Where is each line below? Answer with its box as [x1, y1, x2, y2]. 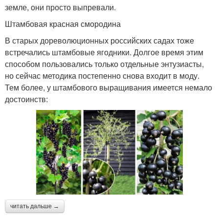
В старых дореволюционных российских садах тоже [5, 35, 194, 46]
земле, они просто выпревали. [5, 1, 116, 13]
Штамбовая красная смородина [5, 18, 121, 30]
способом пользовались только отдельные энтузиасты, [5, 58, 204, 70]
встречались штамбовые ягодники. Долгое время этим [5, 46, 203, 58]
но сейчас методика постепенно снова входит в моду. [5, 70, 199, 82]
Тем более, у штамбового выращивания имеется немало [5, 82, 212, 93]
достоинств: [5, 93, 48, 105]
